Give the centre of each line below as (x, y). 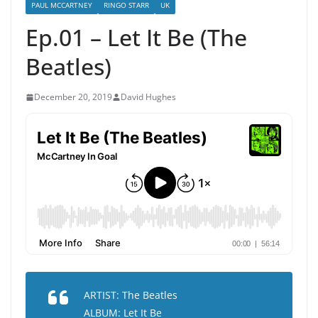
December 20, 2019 (73, 97)
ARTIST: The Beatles (131, 295)
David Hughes (148, 97)
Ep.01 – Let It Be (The (136, 37)
